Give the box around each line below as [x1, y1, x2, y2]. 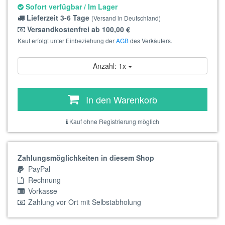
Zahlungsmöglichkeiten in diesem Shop [18, 153, 154, 163]
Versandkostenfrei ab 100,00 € [25, 24, 130, 34]
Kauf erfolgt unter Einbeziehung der [18, 36, 116, 45]
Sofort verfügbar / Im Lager [24, 2, 118, 12]
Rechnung [26, 175, 61, 185]
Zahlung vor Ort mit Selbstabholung [26, 197, 141, 207]
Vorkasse [26, 186, 57, 196]
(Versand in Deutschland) [91, 14, 161, 22]
